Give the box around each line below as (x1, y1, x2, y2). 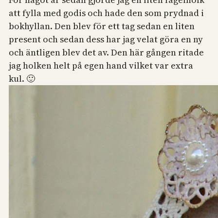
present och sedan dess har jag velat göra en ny (9, 33, 203, 46)
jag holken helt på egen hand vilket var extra (9, 59, 193, 72)
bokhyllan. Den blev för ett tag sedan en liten (9, 20, 195, 33)
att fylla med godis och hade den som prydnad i (9, 7, 204, 19)
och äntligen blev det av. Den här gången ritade (9, 46, 204, 59)
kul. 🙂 (9, 73, 35, 85)
